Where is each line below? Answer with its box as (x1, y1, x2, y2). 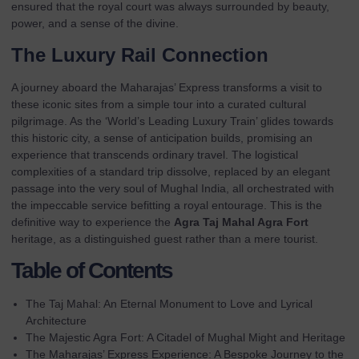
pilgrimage (11, 114, 64, 127)
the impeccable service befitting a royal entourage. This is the (11, 198, 322, 212)
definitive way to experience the (11, 215, 174, 228)
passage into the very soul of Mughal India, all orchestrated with (11, 181, 334, 195)
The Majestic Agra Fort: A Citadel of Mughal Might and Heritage (26, 331, 345, 345)
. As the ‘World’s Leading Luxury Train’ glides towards (64, 114, 333, 127)
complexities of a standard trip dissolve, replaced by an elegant (11, 164, 330, 178)
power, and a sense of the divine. (11, 17, 179, 30)
